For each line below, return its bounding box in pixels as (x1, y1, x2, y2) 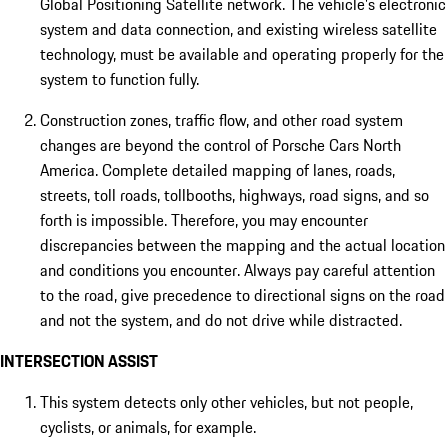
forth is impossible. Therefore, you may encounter (40, 208, 368, 233)
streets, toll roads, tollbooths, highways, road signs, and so (40, 183, 429, 208)
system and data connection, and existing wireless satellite (40, 17, 437, 42)
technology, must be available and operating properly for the (40, 42, 444, 67)
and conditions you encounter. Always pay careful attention (40, 258, 435, 283)
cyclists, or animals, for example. (40, 415, 256, 440)
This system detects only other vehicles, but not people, (40, 390, 413, 415)
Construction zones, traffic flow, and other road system (40, 108, 403, 133)
